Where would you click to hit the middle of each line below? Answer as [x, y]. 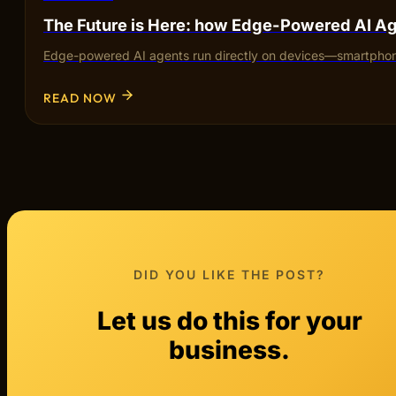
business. [230, 350]
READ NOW [80, 98]
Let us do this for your [229, 321]
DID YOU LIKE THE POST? [230, 275]
